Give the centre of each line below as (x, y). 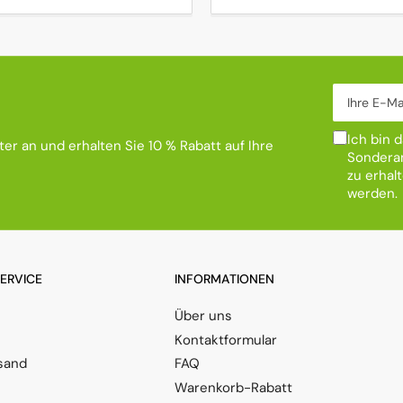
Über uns (203, 316)
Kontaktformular (226, 340)
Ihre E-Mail (366, 92)
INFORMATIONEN (224, 279)
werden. (372, 194)
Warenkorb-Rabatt (233, 387)
